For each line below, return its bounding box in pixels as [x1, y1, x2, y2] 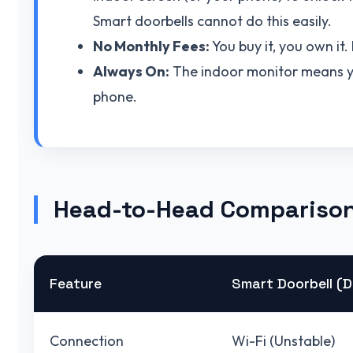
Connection [50, 331, 124, 350]
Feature [50, 273, 102, 292]
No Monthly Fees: [93, 36, 210, 55]
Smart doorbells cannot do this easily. [93, 11, 332, 30]
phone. [93, 87, 137, 106]
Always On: [93, 61, 169, 80]
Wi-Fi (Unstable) [232, 331, 335, 350]
